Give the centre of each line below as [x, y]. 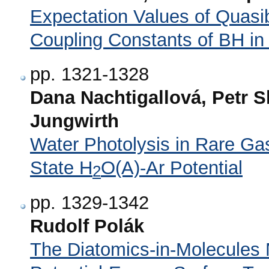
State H [61, 168]
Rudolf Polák [87, 226]
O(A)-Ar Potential [172, 168]
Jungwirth [74, 121]
